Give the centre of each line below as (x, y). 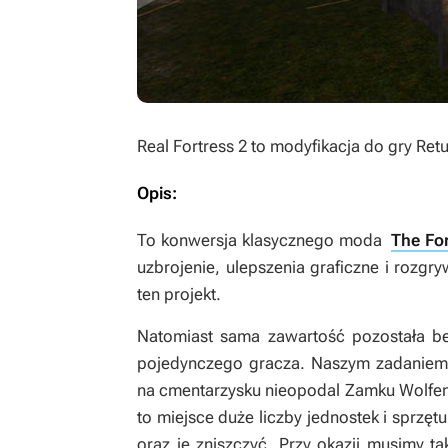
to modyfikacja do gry (333, 146)
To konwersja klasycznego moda (264, 240)
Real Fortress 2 (194, 146)
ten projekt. (179, 294)
